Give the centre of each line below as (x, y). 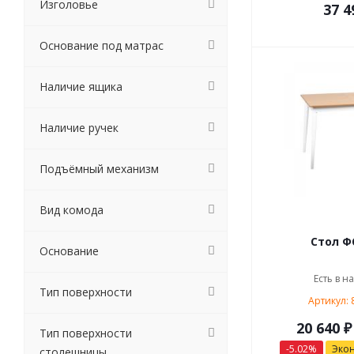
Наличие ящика (81, 87)
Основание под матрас (102, 45)
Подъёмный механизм (99, 169)
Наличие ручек (79, 128)
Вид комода (72, 210)
